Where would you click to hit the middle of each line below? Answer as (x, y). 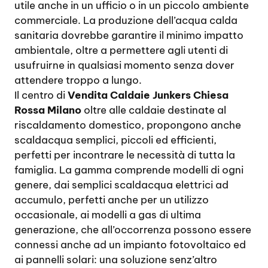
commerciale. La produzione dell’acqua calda (126, 20)
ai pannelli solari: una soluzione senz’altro (116, 260)
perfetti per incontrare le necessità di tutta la (125, 155)
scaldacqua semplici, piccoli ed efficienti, (115, 140)
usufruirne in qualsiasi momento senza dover (124, 65)
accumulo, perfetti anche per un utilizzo (112, 200)
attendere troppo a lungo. (78, 80)
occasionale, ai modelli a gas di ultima (108, 215)
